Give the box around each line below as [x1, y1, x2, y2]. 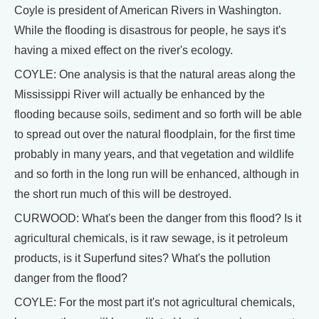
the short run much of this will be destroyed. [14, 188, 231, 200]
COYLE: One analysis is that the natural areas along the [14, 68, 296, 80]
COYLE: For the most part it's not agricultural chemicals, [14, 296, 295, 308]
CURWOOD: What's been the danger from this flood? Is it [14, 212, 301, 224]
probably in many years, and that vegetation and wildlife [14, 148, 294, 160]
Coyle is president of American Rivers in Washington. [14, 4, 281, 16]
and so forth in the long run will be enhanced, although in [14, 168, 299, 180]
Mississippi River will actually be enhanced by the [14, 88, 265, 100]
